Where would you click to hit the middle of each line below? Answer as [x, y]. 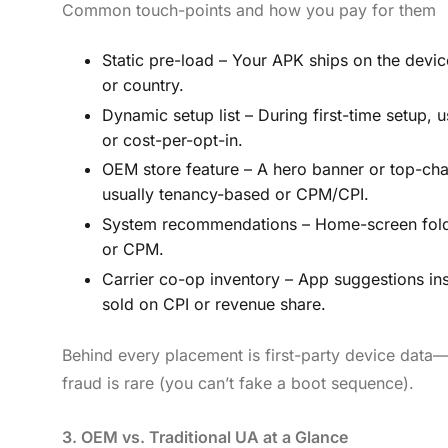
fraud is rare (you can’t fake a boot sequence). [238, 383]
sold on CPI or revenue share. [214, 304]
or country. [143, 84]
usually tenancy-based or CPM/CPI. [235, 194]
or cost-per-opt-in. [172, 139]
